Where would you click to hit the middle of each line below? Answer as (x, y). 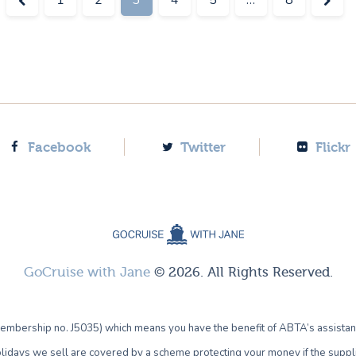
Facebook (60, 147)
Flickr (333, 147)
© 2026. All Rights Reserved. (241, 273)
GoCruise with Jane (87, 273)
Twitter (203, 147)
